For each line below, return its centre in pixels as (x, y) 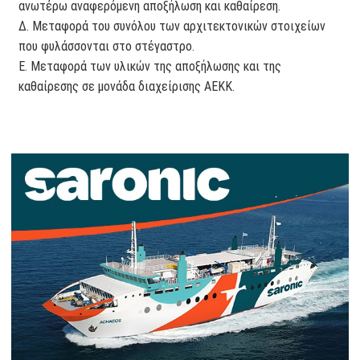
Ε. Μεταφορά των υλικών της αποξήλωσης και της (150, 67)
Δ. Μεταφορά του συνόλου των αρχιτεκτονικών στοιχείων (172, 27)
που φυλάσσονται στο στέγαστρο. (107, 47)
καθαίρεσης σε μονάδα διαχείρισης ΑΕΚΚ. (127, 87)
